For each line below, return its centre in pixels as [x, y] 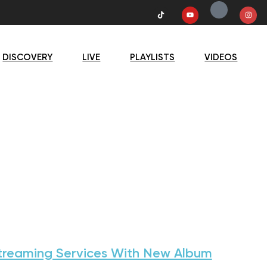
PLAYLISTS [153, 57]
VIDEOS [221, 57]
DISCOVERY [28, 57]
